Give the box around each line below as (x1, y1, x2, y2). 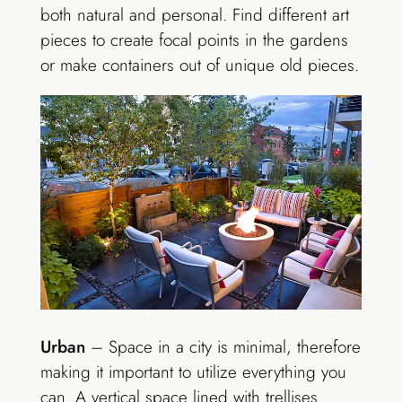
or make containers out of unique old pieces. (39, 52, 359, 77)
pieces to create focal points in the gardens (39, 27, 348, 52)
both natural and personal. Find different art (39, 2, 349, 27)
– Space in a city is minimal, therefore (84, 335, 361, 360)
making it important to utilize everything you (39, 360, 346, 385)
